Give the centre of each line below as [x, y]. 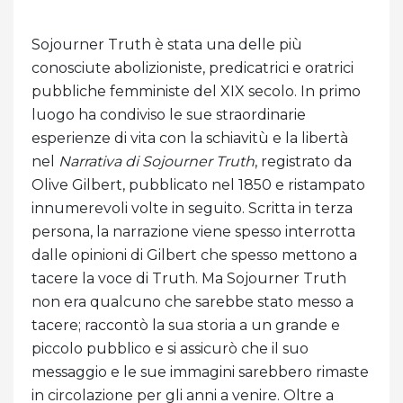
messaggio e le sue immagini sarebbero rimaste [200, 372]
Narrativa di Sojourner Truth [157, 162]
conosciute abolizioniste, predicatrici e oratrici [193, 68]
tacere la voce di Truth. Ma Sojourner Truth [189, 279]
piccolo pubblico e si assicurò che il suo [170, 349]
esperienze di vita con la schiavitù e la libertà [190, 139]
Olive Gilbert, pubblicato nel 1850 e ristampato [198, 185]
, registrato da [303, 162]
